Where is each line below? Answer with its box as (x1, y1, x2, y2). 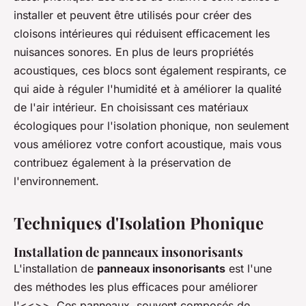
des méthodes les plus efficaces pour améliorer (14, 280, 258, 294)
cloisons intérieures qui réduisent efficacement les (14, 27, 270, 41)
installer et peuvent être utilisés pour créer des (14, 8, 251, 23)
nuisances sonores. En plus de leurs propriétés (14, 45, 253, 59)
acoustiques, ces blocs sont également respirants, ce (14, 64, 286, 78)
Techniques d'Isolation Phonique (14, 212, 264, 234)
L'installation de (14, 262, 97, 276)
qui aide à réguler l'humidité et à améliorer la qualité (14, 82, 281, 96)
